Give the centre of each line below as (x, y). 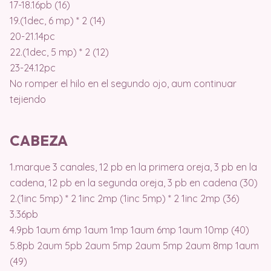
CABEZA (39, 141)
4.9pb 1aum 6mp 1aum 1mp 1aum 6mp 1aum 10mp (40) (129, 230)
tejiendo (28, 100)
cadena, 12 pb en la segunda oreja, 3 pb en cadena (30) (134, 183)
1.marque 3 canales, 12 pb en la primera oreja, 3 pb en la (133, 167)
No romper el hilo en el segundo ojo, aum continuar (123, 84)
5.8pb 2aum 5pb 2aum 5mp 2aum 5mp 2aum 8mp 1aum (134, 246)
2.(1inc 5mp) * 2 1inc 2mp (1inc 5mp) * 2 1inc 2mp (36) (125, 199)
